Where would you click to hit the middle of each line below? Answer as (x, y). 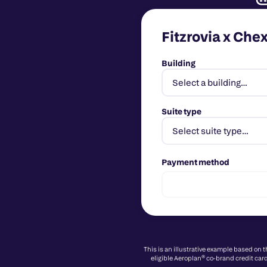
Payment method (195, 162)
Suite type (181, 111)
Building (178, 63)
